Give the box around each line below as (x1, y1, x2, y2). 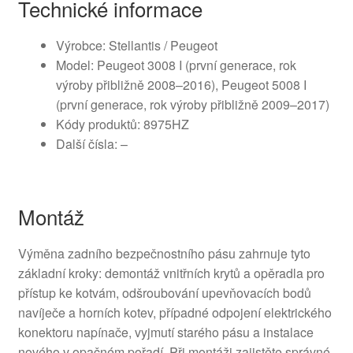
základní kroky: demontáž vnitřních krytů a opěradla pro (17, 264, 325, 283)
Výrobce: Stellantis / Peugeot (55, 35, 217, 54)
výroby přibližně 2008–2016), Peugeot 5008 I (55, 75, 307, 94)
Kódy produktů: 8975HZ (55, 114, 189, 133)
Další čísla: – (55, 134, 128, 153)
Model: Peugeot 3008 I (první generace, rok (55, 55, 296, 74)
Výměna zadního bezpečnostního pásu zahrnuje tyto (17, 244, 310, 263)
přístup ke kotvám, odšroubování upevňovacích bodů (17, 284, 311, 303)
